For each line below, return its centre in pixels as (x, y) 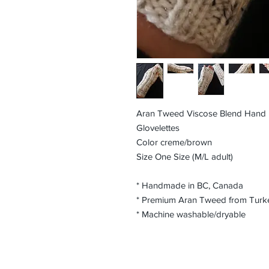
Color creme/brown (174, 142)
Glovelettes (160, 128)
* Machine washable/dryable (191, 214)
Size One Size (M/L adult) (185, 156)
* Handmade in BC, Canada (190, 185)
